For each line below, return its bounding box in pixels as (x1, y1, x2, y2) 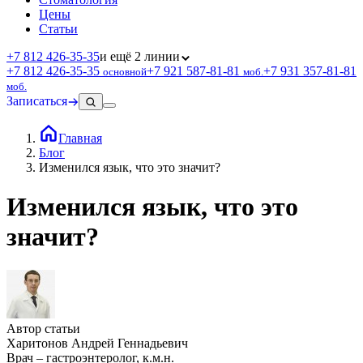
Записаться (6, 93, 67, 108)
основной (103, 65, 147, 78)
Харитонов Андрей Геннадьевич (6, 335, 188, 350)
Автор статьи (6, 321, 80, 335)
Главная (58, 130, 102, 145)
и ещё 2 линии (100, 49, 180, 63)
